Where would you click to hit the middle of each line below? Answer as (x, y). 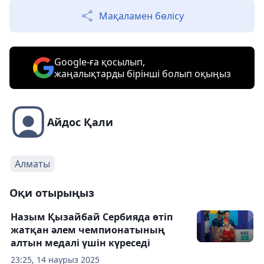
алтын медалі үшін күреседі (80, 243)
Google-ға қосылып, (100, 62)
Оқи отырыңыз (52, 193)
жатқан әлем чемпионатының (88, 230)
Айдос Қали (80, 122)
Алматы (32, 164)
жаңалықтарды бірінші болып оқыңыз (143, 74)
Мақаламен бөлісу (141, 16)
